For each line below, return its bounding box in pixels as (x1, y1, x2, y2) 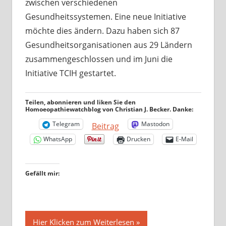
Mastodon (141, 120, 169, 129)
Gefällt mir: (25, 168, 60, 178)
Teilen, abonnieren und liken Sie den (25, 97, 136, 106)
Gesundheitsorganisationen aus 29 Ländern (25, 39, 192, 50)
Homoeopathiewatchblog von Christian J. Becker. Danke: (25, 104, 193, 114)
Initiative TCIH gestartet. (25, 67, 116, 79)
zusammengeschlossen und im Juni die (25, 53, 173, 65)
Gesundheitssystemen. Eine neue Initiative (25, 11, 186, 22)
